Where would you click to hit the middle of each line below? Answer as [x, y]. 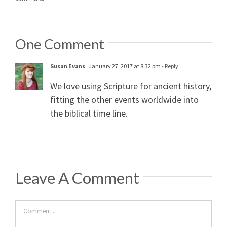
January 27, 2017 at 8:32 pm [124, 66]
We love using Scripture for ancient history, [131, 86]
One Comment [60, 44]
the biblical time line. [89, 113]
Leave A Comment [77, 178]
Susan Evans [68, 66]
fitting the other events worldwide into [124, 99]
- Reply [169, 66]
